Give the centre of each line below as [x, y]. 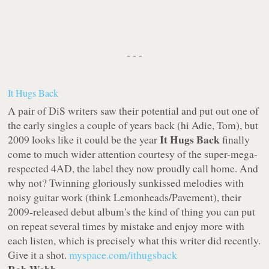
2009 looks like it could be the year [84, 140]
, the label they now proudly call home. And [165, 168]
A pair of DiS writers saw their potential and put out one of [134, 111]
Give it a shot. [39, 255]
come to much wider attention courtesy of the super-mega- [133, 154]
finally [235, 140]
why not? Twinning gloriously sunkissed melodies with [126, 183]
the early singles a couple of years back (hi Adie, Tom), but [133, 125]
